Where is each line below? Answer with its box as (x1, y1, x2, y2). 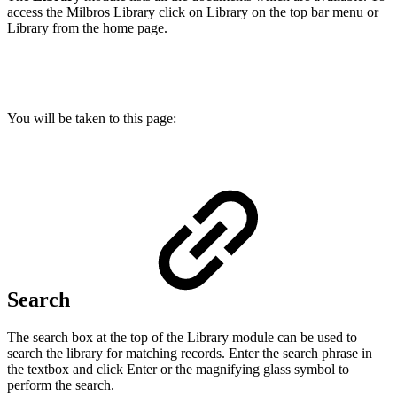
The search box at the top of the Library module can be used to (7, 330, 357, 346)
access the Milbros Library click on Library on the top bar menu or (7, 4, 378, 19)
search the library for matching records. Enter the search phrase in (7, 346, 372, 362)
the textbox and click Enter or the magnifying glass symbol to (7, 362, 349, 378)
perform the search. (7, 378, 114, 393)
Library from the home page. (7, 19, 167, 35)
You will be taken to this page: (7, 110, 176, 126)
